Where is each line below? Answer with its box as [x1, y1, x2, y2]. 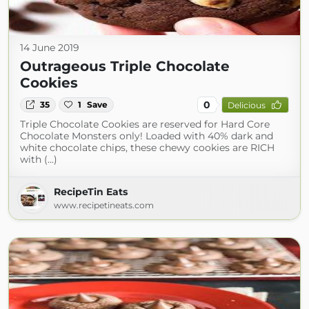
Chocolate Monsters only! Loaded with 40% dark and [20, 130, 273, 142]
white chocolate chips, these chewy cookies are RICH [20, 141, 275, 154]
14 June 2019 [20, 41, 79, 54]
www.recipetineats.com [54, 200, 154, 210]
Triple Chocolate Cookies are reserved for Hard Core [20, 118, 270, 130]
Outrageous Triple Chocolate [20, 58, 230, 74]
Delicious [227, 99, 266, 110]
